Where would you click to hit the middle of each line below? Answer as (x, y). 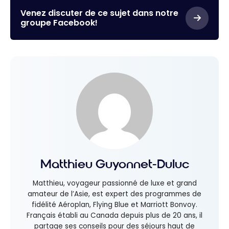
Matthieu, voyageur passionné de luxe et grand (114, 184)
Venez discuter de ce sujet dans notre (99, 13)
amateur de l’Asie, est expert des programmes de (114, 194)
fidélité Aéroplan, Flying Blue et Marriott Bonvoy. (114, 205)
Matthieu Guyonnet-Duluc (114, 164)
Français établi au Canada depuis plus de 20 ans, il (114, 216)
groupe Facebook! (59, 23)
